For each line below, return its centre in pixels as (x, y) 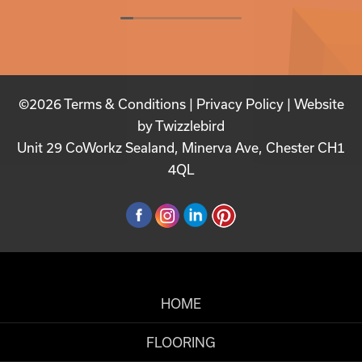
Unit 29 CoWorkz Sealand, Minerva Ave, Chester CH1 (181, 148)
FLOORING (181, 342)
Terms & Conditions (124, 104)
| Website (314, 104)
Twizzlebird (190, 126)
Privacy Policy (240, 104)
